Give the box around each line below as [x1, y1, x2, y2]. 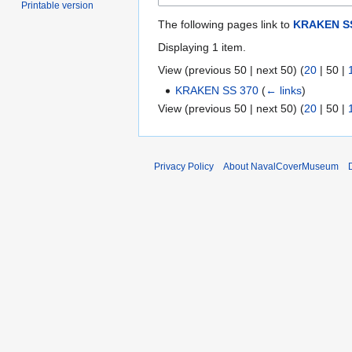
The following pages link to [158, 17, 293, 31]
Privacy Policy [154, 161, 214, 173]
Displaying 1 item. [158, 40, 246, 53]
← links [266, 83, 302, 97]
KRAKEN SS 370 [175, 83, 259, 97]
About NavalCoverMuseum [223, 161, 339, 173]
